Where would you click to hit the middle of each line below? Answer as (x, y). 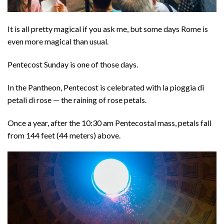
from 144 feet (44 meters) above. (64, 135)
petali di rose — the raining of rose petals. (77, 99)
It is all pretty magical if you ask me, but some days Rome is (108, 29)
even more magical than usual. (58, 41)
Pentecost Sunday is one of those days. (73, 64)
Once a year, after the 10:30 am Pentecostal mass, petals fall (109, 122)
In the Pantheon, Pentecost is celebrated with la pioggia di (106, 87)
